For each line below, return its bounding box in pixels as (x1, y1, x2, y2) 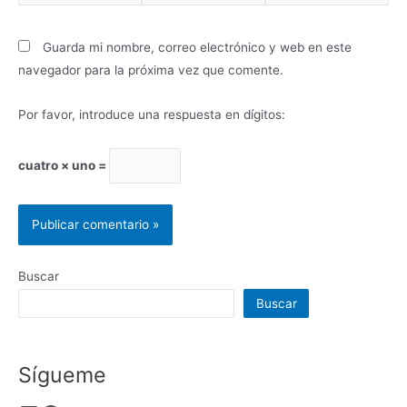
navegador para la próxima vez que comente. (18, 63, 283, 78)
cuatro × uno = (18, 158, 109, 174)
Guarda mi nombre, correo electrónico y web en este (43, 40, 352, 55)
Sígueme (18, 361, 106, 388)
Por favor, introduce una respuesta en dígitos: (18, 107, 285, 123)
